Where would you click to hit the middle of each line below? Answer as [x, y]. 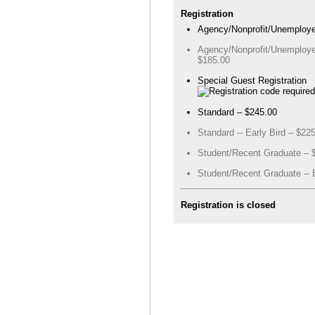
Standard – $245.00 [237, 112]
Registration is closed [228, 205]
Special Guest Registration [252, 81]
